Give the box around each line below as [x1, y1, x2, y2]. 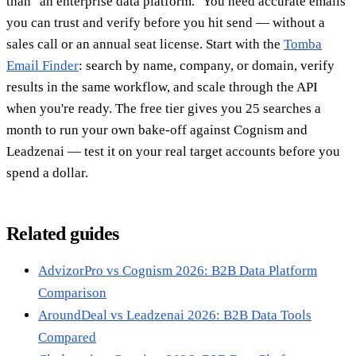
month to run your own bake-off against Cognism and [6, 122, 308, 137]
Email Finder [6, 57, 79, 73]
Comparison [38, 284, 106, 300]
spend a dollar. [6, 164, 88, 180]
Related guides [6, 222, 119, 244]
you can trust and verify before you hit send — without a [6, 14, 325, 30]
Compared [38, 329, 96, 345]
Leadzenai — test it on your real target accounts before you [6, 143, 340, 159]
